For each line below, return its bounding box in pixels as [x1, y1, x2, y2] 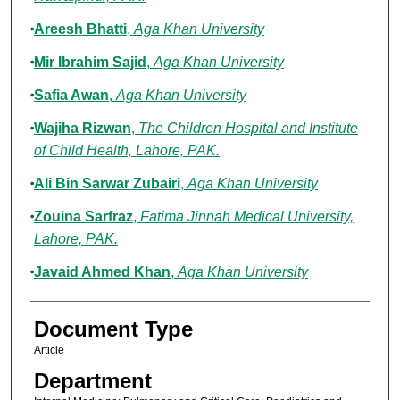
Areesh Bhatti [33, 21, 127, 37]
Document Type [33, 317, 193, 342]
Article [33, 344, 64, 357]
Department [33, 369, 152, 394]
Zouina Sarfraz [33, 209, 133, 225]
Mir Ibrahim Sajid [33, 54, 146, 71]
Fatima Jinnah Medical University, [139, 209, 354, 225]
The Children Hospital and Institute [137, 121, 358, 137]
